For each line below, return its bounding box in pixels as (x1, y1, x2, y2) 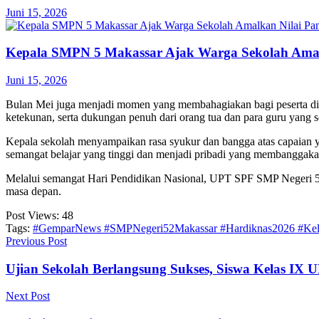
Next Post (6, 290, 50, 303)
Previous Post (6, 235, 67, 248)
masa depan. (6, 185, 61, 198)
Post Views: (6, 209, 59, 222)
